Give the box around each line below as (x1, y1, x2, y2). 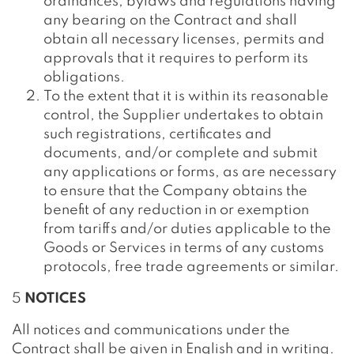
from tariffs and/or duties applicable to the (43, 222, 331, 236)
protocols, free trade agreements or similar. (43, 260, 339, 274)
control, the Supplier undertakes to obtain (43, 108, 323, 122)
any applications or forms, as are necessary (43, 165, 337, 179)
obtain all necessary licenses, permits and (43, 32, 325, 47)
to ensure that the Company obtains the (43, 184, 307, 198)
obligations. (43, 70, 125, 85)
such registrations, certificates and (43, 127, 272, 141)
